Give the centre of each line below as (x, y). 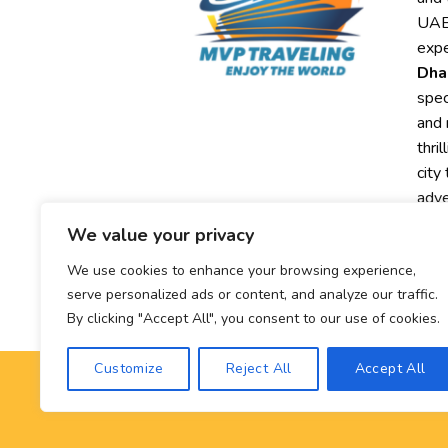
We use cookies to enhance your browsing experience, (241, 270)
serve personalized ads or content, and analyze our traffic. (252, 294)
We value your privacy (160, 235)
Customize (129, 368)
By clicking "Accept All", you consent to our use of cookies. (253, 318)
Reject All (258, 368)
